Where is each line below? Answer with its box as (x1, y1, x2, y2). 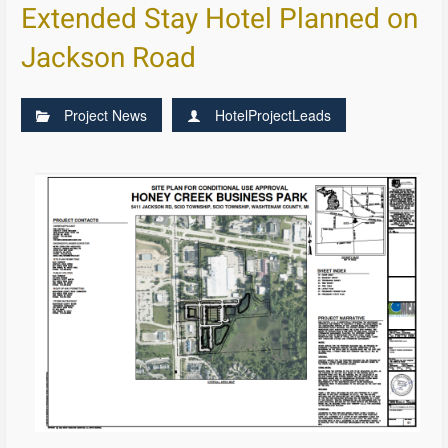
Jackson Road (21, 38, 197, 80)
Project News (64, 105, 148, 126)
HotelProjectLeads (215, 105, 332, 126)
